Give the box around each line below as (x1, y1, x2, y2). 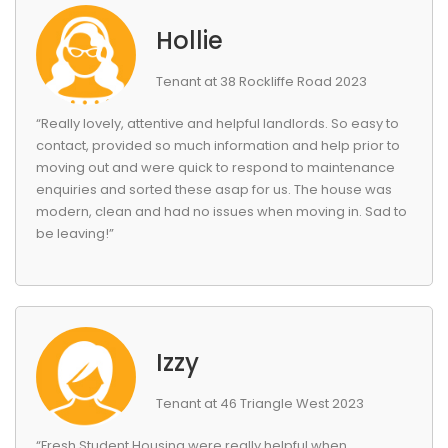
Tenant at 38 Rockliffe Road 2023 (156, 72, 367, 91)
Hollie (156, 24, 223, 57)
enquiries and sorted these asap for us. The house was (36, 180, 392, 199)
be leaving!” (36, 224, 114, 243)
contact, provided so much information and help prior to (36, 136, 400, 155)
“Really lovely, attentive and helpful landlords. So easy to (36, 114, 399, 133)
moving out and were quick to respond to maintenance (36, 158, 395, 177)
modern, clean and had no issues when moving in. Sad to (36, 202, 407, 221)
